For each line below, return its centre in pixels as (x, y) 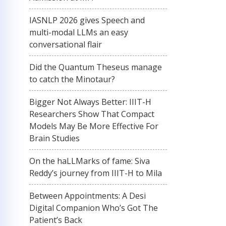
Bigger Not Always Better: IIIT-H (90, 102)
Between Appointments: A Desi (88, 196)
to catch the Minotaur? (72, 79)
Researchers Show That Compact (92, 114)
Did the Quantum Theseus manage (96, 67)
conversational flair (66, 44)
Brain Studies (54, 138)
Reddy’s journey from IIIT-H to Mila (96, 173)
